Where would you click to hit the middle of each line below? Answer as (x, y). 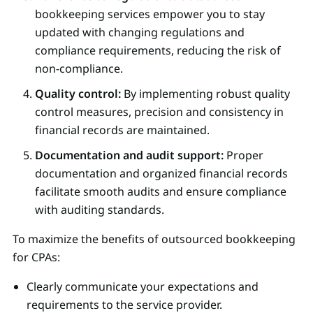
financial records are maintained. (122, 130)
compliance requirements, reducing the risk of (158, 50)
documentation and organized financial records (161, 173)
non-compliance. (79, 68)
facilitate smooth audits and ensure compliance (161, 191)
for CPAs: (36, 257)
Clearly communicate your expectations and (143, 286)
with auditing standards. (100, 209)
